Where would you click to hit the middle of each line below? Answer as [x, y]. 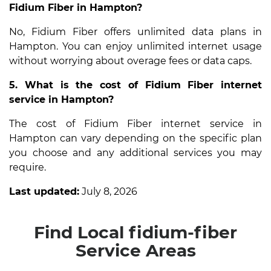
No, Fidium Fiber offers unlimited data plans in [135, 31]
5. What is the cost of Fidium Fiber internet [135, 85]
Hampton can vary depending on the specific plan [135, 138]
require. [28, 167]
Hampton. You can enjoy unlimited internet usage [135, 46]
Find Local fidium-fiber [135, 232]
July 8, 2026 [108, 191]
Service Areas [135, 250]
